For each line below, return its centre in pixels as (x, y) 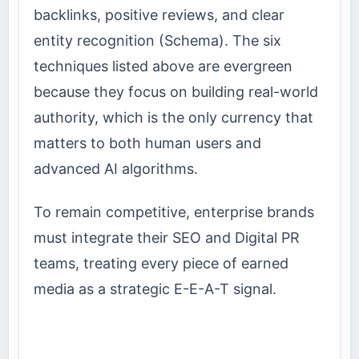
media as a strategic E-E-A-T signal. (155, 289)
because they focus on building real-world (176, 91)
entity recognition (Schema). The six (157, 40)
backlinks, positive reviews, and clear (159, 14)
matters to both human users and (147, 143)
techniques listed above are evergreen (163, 66)
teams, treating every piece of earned (161, 264)
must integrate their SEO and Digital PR (167, 238)
